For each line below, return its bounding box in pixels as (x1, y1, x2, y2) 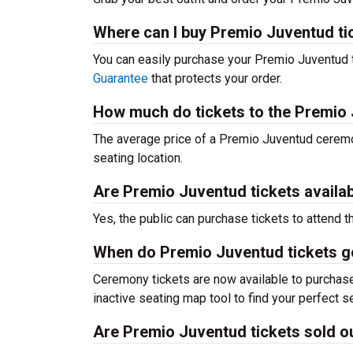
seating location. (93, 150, 183, 165)
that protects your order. (148, 71, 282, 86)
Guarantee (93, 71, 148, 86)
